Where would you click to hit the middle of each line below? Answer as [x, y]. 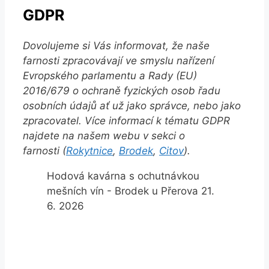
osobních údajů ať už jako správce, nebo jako [132, 106]
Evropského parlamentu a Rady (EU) [110, 76]
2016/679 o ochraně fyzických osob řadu [122, 91]
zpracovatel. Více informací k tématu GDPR [126, 121]
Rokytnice [89, 151]
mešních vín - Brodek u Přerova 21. [131, 191]
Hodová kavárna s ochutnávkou [123, 176]
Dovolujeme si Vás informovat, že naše [116, 46]
